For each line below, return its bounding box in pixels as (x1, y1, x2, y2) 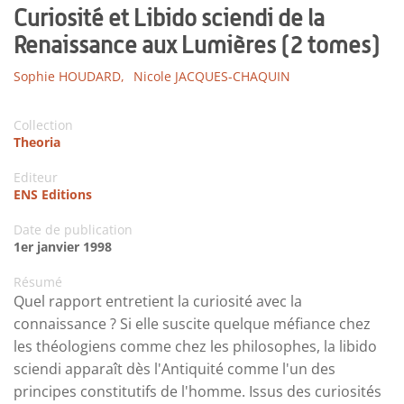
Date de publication (14, 221, 133, 239)
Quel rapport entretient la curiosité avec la (14, 291, 302, 312)
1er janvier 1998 (14, 238, 112, 256)
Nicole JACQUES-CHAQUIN (133, 68, 290, 86)
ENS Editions (14, 186, 92, 204)
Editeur (14, 169, 58, 187)
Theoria (14, 133, 60, 151)
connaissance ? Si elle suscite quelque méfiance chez (14, 314, 371, 335)
